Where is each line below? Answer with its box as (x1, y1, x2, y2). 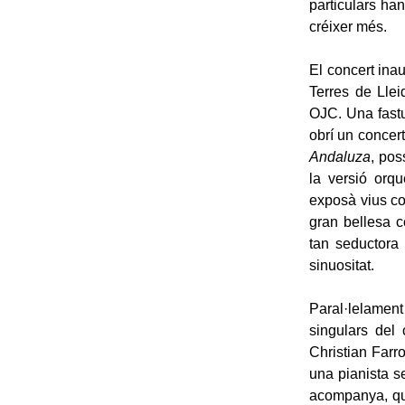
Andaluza (309, 149, 371, 165)
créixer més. (309, 19, 387, 34)
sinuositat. (309, 258, 374, 273)
